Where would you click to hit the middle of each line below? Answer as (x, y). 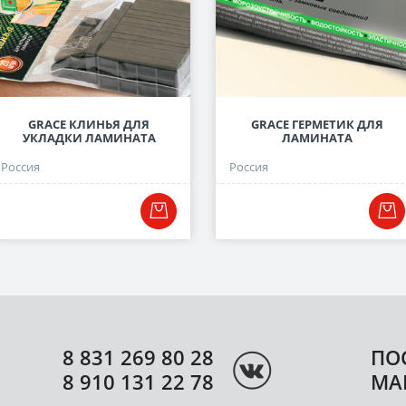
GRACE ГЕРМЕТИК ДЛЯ (317, 124)
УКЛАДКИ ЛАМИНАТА (89, 138)
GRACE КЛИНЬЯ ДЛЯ (89, 124)
